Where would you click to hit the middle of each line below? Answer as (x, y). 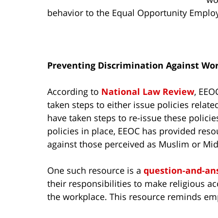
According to (74, 91)
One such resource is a (95, 170)
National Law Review (148, 91)
